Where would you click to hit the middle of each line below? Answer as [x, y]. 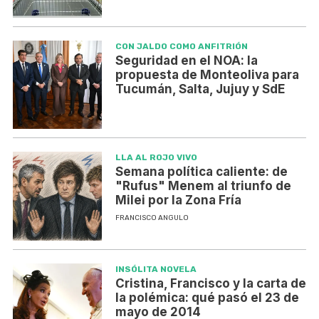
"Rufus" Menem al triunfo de [203, 186]
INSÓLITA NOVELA [156, 270]
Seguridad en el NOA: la [186, 60]
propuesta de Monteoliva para [207, 74]
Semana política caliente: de [201, 172]
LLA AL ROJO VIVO [156, 158]
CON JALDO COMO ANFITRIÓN [181, 46]
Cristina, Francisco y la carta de [210, 284]
